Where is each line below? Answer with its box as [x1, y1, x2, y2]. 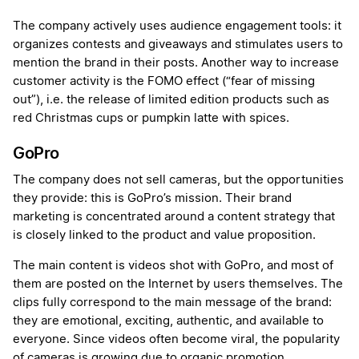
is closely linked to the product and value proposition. [13, 229, 316, 242]
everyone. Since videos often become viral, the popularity [13, 333, 340, 346]
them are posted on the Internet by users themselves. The [13, 278, 343, 291]
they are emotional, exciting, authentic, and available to [13, 315, 324, 328]
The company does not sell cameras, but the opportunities [13, 174, 344, 187]
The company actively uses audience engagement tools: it [13, 20, 341, 33]
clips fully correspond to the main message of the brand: [13, 296, 332, 309]
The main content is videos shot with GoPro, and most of [13, 260, 333, 272]
